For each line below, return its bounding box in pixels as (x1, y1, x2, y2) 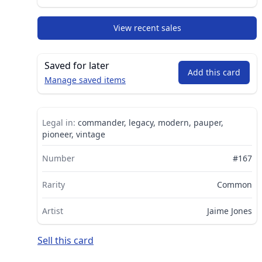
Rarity (42, 178, 65, 190)
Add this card (188, 66, 240, 78)
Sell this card (37, 233, 94, 247)
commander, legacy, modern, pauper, (75, 116, 223, 128)
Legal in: (42, 116, 75, 128)
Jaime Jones (207, 205, 252, 216)
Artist (42, 205, 63, 216)
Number (42, 152, 75, 164)
